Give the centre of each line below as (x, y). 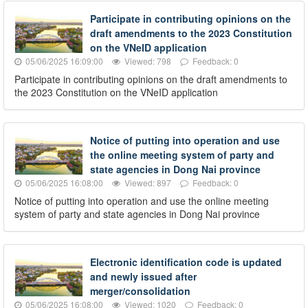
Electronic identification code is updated (186, 262)
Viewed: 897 (147, 182)
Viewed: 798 (147, 60)
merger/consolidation (140, 290)
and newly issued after (143, 276)
